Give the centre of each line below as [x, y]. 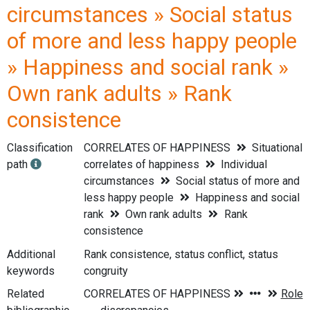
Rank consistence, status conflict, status [181, 254]
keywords [31, 271]
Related [26, 294]
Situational [276, 148]
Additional [31, 254]
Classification [40, 148]
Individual [243, 164]
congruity [106, 271]
